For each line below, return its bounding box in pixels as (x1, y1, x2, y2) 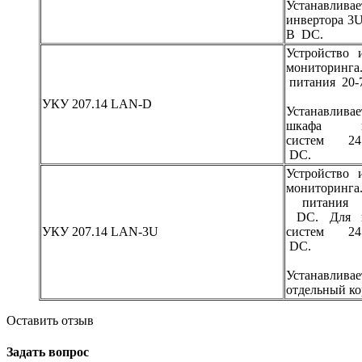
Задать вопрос (6, 345, 89, 360)
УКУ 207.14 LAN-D (42, 97, 152, 112)
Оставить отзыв (6, 314, 94, 328)
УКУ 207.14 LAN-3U (42, 225, 158, 239)
